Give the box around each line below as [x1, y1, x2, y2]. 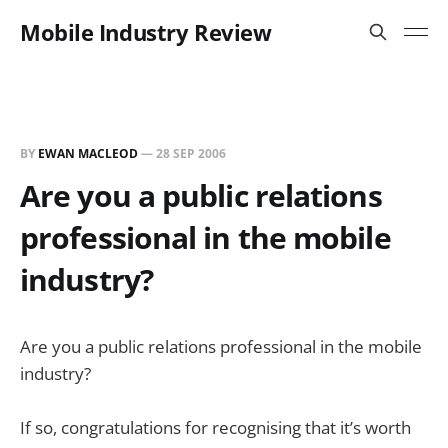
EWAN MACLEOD [38, 145, 138, 162]
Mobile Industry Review [20, 17, 272, 47]
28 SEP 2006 [156, 145, 226, 162]
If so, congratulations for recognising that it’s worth [20, 416, 411, 440]
